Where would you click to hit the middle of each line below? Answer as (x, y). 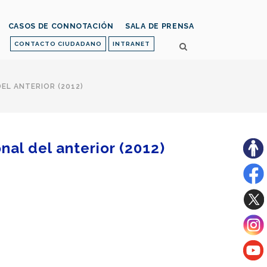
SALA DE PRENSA (159, 26)
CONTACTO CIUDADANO (58, 44)
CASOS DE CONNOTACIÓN (61, 26)
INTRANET (131, 44)
